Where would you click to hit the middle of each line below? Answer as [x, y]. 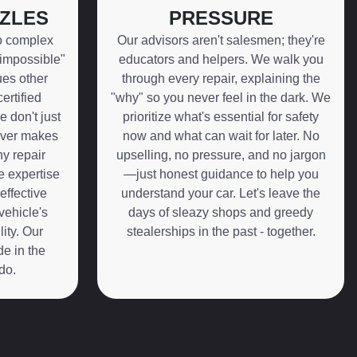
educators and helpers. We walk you [221, 60]
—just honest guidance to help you [221, 175]
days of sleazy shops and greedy [221, 213]
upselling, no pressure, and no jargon [221, 155]
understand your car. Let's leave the [221, 194]
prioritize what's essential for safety [221, 117]
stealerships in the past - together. [221, 232]
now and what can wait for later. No [221, 136]
